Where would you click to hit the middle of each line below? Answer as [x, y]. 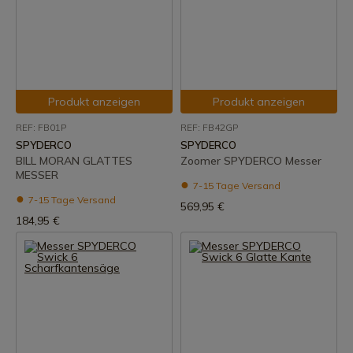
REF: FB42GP [209, 127]
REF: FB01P [41, 127]
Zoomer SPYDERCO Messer [251, 161]
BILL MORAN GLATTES [74, 161]
